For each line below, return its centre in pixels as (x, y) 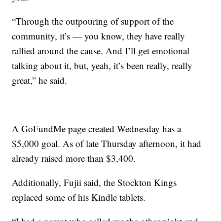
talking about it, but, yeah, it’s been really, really (102, 65)
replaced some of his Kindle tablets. (79, 197)
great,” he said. (40, 80)
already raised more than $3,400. (74, 158)
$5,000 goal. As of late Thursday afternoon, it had (107, 143)
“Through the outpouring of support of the (93, 21)
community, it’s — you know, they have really (99, 36)
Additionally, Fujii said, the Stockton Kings (94, 182)
